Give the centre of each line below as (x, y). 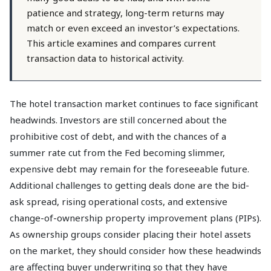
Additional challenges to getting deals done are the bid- (129, 185)
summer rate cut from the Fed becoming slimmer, (117, 152)
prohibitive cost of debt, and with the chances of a (118, 136)
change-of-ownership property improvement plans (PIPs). (135, 218)
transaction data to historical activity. (105, 58)
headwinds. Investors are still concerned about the (118, 120)
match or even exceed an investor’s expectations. (133, 28)
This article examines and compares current (121, 43)
